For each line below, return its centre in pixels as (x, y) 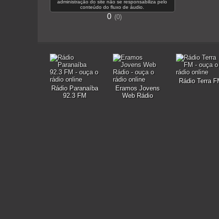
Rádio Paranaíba (75, 88)
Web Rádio (138, 96)
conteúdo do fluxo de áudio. (112, 7)
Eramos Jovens (138, 88)
